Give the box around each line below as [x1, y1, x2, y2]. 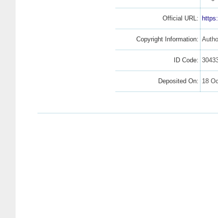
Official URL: [162, 14, 199, 22]
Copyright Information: [136, 35, 199, 43]
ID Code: [173, 56, 199, 64]
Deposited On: [158, 77, 199, 85]
